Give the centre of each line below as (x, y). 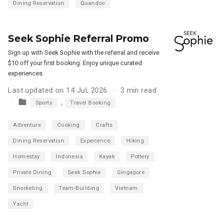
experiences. (26, 74)
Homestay (26, 157)
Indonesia (70, 157)
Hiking (135, 141)
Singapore (131, 173)
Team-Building (79, 188)
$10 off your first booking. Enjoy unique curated (75, 63)
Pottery (140, 157)
